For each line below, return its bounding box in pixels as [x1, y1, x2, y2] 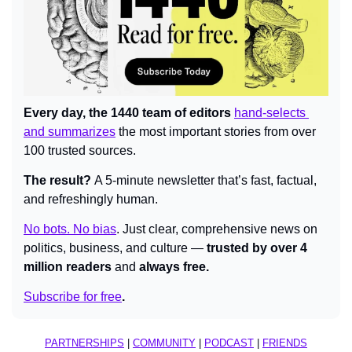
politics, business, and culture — [24, 240, 207, 255]
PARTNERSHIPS [45, 336, 124, 349]
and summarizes [24, 124, 115, 138]
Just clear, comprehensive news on [123, 222, 317, 236]
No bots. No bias [24, 222, 116, 236]
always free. [139, 259, 209, 273]
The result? [24, 173, 94, 187]
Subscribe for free [24, 289, 122, 303]
